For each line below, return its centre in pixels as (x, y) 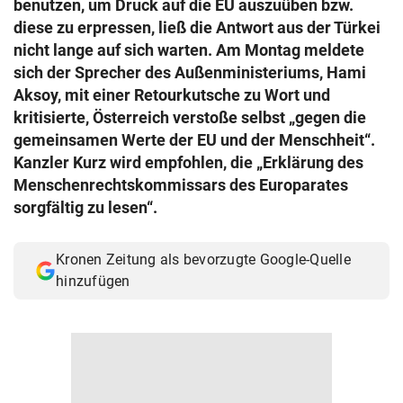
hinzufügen (93, 281)
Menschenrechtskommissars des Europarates (181, 185)
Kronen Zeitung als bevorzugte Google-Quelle (203, 260)
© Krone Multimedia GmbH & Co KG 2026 (142, 17)
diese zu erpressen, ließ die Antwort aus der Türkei (197, 27)
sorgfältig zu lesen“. (85, 207)
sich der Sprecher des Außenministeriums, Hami (190, 72)
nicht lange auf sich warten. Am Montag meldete (189, 50)
